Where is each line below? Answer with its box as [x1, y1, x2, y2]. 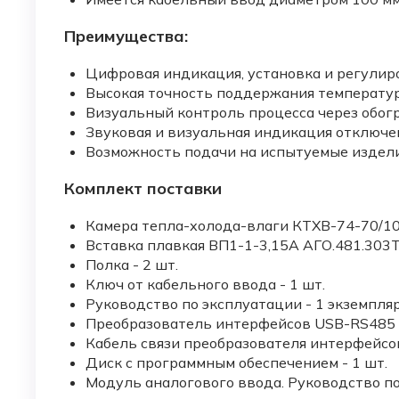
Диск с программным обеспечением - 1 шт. [85, 354, 387, 372]
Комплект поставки [64, 178, 222, 199]
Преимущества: [64, 26, 188, 47]
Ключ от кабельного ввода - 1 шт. [85, 275, 325, 294]
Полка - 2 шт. [85, 256, 178, 274]
